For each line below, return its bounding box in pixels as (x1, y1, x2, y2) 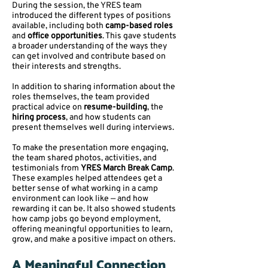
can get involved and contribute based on (12, 51, 166, 62)
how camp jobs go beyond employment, (12, 214, 160, 224)
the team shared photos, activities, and (12, 153, 157, 163)
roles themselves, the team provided (12, 92, 150, 102)
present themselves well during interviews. (12, 122, 174, 133)
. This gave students (102, 31, 176, 41)
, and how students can (66, 112, 151, 123)
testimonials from (12, 163, 81, 173)
